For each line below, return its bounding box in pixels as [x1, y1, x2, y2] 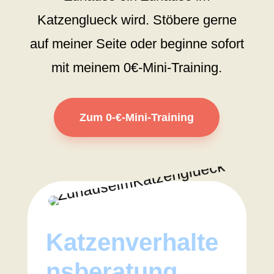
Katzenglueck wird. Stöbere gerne [37, 12, 237, 28]
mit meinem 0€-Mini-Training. [51, 60, 223, 76]
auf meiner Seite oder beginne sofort [29, 36, 244, 52]
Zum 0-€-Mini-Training [80, 111, 194, 124]
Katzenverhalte [45, 229, 218, 256]
